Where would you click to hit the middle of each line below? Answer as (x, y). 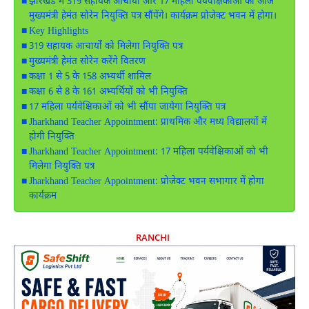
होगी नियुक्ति (51, 137)
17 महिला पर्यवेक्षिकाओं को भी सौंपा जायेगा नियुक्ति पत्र (127, 107)
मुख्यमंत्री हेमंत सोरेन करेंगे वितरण (87, 62)
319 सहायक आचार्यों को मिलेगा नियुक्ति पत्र (106, 47)
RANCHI (153, 237)
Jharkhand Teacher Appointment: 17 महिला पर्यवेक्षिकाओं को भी (148, 152)
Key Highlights (58, 31)
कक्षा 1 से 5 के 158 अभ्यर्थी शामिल (90, 77)
